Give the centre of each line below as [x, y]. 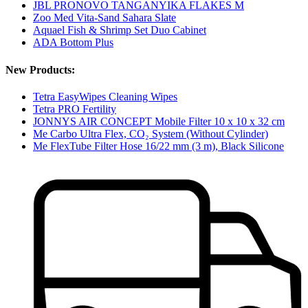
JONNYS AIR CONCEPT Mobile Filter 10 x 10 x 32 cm [159, 121]
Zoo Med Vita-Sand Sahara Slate [104, 18]
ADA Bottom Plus [73, 43]
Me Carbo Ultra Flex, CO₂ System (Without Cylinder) [151, 133]
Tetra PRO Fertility [75, 109]
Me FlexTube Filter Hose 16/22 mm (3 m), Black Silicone [158, 146]
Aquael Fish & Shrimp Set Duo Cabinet [120, 30]
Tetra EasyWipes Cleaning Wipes [105, 96]
